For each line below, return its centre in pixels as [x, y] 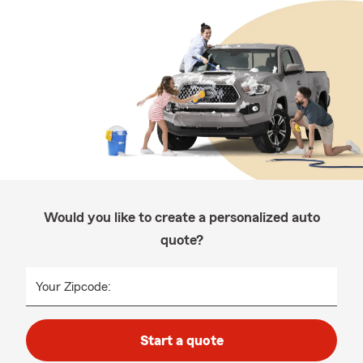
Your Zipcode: [73, 287]
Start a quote [181, 340]
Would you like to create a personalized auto [181, 217]
